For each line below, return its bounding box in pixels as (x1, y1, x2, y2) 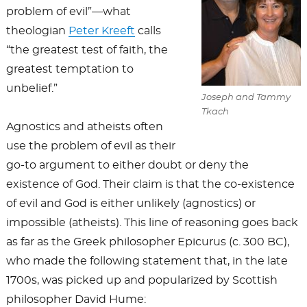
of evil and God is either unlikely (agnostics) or (5, 198, 256, 210)
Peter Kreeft (68, 25, 135, 37)
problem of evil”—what (5, 6, 131, 18)
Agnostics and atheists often (5, 121, 163, 133)
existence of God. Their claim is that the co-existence (5, 179, 295, 191)
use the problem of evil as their (5, 140, 175, 152)
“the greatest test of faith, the (5, 45, 168, 56)
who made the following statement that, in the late (5, 256, 288, 267)
